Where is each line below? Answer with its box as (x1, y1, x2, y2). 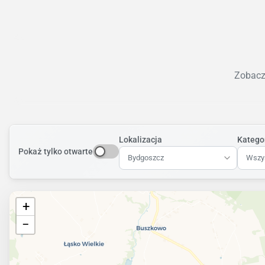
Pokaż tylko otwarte (18, 146, 93, 156)
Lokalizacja (119, 134, 162, 144)
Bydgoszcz (128, 153, 164, 162)
